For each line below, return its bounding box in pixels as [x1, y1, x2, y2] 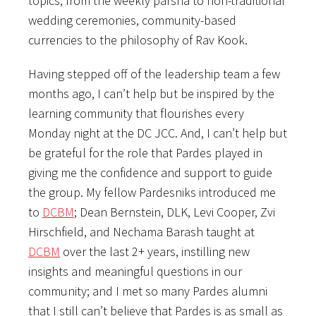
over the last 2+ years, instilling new [60, 243, 250, 260]
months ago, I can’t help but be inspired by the [28, 85, 274, 102]
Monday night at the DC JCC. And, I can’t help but [28, 124, 287, 141]
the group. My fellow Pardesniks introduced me [28, 183, 276, 200]
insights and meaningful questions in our [28, 262, 242, 279]
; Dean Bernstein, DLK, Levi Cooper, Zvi [74, 203, 275, 220]
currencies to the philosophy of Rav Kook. [28, 31, 248, 48]
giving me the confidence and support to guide [28, 164, 272, 181]
